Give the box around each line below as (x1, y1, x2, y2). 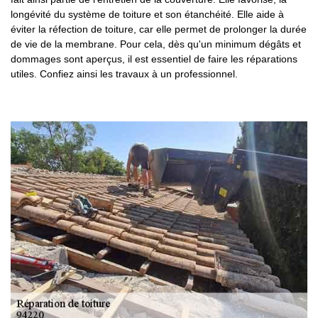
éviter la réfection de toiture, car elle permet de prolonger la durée (11, 23, 307, 35)
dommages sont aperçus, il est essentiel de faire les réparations (11, 53, 297, 65)
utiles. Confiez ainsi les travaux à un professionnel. (11, 68, 238, 79)
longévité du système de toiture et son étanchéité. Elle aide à (11, 9, 284, 20)
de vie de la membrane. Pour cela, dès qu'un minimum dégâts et (11, 38, 301, 50)
